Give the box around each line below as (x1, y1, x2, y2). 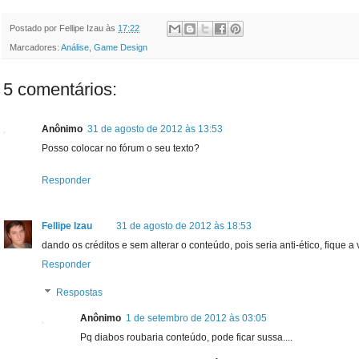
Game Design (94, 42, 147, 53)
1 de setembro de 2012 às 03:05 (126, 313, 267, 325)
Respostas (56, 287, 103, 299)
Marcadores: (10, 42, 61, 53)
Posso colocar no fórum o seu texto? (42, 143, 200, 155)
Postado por (10, 22, 59, 33)
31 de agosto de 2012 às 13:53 (87, 123, 223, 135)
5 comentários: (3, 79, 117, 100)
